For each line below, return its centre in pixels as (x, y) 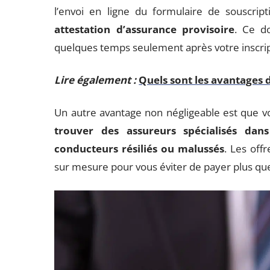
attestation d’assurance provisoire (144, 29)
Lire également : (96, 80)
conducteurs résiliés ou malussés (140, 149)
